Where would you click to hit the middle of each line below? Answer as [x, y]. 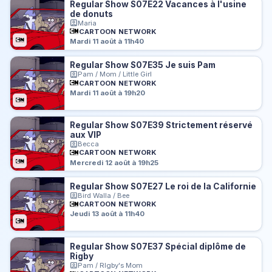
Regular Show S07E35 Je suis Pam [143, 65]
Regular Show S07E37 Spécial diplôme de [158, 247]
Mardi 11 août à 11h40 [107, 41]
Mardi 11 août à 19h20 [108, 93]
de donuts [92, 14]
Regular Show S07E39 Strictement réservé [161, 125]
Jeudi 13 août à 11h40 [107, 214]
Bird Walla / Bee [104, 196]
